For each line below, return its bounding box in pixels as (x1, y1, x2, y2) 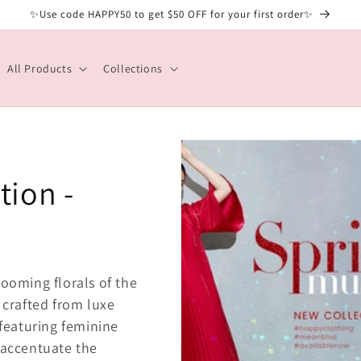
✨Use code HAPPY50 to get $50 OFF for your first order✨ (29, 7, 313, 21)
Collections (103, 60, 163, 76)
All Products (6, 60, 73, 76)
